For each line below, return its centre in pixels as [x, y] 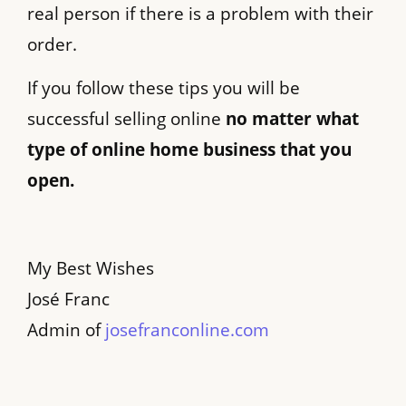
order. [52, 44]
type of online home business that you [189, 150]
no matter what [292, 119]
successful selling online [126, 119]
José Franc [68, 300]
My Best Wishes [91, 269]
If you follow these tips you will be [164, 88]
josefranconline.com [187, 330]
